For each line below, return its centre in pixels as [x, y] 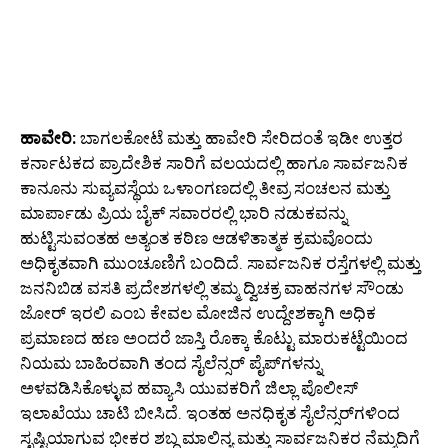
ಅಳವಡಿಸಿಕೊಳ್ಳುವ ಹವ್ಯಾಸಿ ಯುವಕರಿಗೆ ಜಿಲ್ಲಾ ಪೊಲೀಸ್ [189, 388]
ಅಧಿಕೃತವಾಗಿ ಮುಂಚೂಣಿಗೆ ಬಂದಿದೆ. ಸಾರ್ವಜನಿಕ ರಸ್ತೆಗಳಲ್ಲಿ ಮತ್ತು [220, 263]
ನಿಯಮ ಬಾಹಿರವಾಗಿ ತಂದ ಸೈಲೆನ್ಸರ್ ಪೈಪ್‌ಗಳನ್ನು [171, 363]
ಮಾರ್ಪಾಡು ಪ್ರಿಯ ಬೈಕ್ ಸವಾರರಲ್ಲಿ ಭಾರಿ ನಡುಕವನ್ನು [183, 213]
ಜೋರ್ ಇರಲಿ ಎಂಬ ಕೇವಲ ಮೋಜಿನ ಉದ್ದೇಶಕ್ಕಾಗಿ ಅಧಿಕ [198, 313]
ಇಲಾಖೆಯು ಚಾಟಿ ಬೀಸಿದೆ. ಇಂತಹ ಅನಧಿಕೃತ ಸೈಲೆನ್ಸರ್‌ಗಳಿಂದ [210, 413]
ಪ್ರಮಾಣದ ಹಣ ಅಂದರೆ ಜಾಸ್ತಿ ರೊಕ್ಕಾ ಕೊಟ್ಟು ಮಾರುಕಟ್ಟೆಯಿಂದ [214, 338]
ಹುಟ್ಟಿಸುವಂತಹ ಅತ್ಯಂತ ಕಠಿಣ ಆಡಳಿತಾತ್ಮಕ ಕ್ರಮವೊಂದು [196, 238]
